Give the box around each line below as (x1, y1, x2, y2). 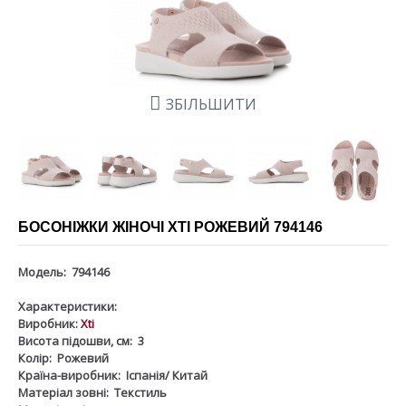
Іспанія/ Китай (126, 366, 208, 383)
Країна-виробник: (18, 366, 121, 383)
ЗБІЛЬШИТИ (166, 94, 256, 114)
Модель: (18, 263, 69, 280)
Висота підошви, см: (18, 332, 132, 349)
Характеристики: (18, 297, 117, 314)
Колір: (18, 349, 52, 366)
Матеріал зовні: (18, 383, 109, 401)
